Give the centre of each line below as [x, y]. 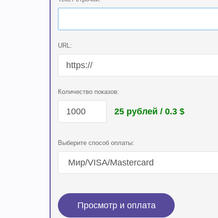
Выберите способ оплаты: [96, 143]
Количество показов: [89, 92]
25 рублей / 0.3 [146, 111]
